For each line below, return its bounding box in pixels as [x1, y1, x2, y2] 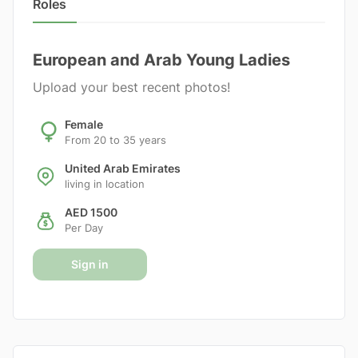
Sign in [71, 257, 109, 271]
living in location [65, 178, 145, 190]
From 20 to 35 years [65, 133, 166, 146]
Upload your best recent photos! [33, 79, 234, 95]
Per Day [65, 222, 103, 234]
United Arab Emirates [65, 161, 181, 175]
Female [65, 117, 103, 131]
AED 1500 [65, 205, 117, 219]
